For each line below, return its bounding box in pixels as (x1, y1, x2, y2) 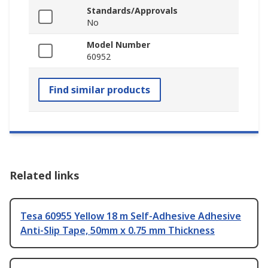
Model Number (87, 39, 150, 51)
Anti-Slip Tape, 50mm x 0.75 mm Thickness (20, 224, 215, 237)
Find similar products (49, 83, 150, 97)
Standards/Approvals (87, 5, 178, 17)
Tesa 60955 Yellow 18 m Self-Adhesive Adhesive (20, 209, 241, 223)
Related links (10, 168, 80, 183)
